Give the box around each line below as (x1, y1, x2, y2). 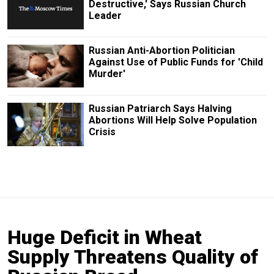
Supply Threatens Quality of (7, 245, 258, 268)
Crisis (88, 126, 116, 138)
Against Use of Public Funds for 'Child (88, 56, 263, 68)
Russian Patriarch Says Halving (88, 103, 232, 115)
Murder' (88, 68, 125, 80)
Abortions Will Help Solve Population (88, 114, 257, 127)
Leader (88, 10, 122, 22)
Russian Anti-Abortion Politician (88, 45, 235, 57)
